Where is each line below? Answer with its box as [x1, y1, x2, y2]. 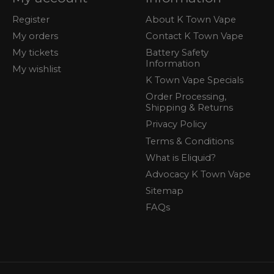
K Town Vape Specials [145, 75, 243, 86]
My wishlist [12, 64, 61, 75]
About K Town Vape [145, 13, 236, 25]
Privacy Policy [145, 119, 207, 130]
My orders [12, 30, 58, 42]
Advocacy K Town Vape [145, 168, 251, 180]
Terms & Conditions [145, 135, 234, 147]
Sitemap [145, 185, 183, 197]
